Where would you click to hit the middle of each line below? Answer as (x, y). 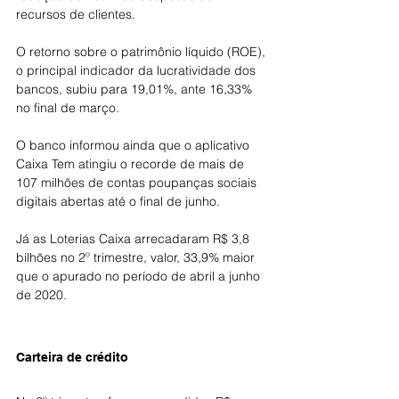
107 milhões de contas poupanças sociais (138, 183)
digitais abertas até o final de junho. (118, 201)
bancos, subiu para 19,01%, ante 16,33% (136, 89)
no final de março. (68, 108)
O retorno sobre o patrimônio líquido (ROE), (142, 52)
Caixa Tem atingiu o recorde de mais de (132, 164)
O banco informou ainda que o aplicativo (134, 145)
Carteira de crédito (72, 357)
